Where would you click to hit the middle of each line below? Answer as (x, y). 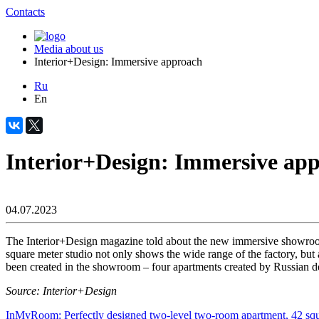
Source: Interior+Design (61, 291)
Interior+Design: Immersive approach (118, 62)
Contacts (25, 12)
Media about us (69, 49)
